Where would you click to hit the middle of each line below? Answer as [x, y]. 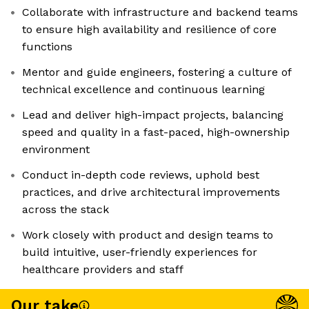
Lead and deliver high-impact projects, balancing [153, 115]
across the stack [66, 210]
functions [47, 47]
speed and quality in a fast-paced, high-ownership [156, 132]
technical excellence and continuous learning [143, 90]
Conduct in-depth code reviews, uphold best [141, 175]
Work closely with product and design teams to [148, 235]
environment [56, 150]
